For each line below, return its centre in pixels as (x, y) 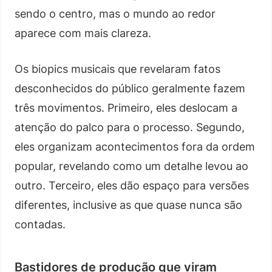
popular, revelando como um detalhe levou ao (131, 166)
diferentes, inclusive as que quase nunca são (128, 205)
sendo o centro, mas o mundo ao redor (115, 13)
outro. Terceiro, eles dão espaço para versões (132, 185)
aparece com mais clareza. (83, 33)
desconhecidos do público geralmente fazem (130, 88)
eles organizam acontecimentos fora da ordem (135, 146)
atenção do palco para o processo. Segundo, (130, 127)
